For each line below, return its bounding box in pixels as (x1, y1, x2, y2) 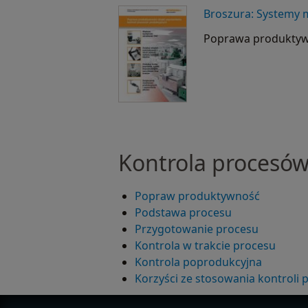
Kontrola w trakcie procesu (135, 238, 276, 254)
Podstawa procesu (135, 205, 232, 221)
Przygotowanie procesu (135, 221, 258, 237)
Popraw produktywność (135, 188, 260, 204)
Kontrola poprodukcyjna (135, 254, 262, 270)
